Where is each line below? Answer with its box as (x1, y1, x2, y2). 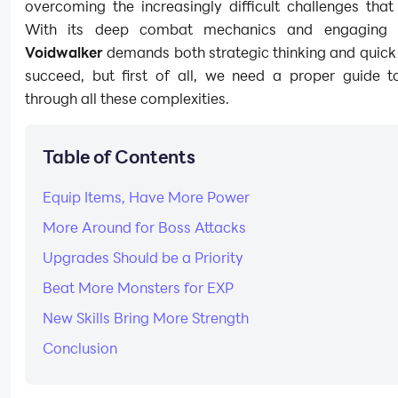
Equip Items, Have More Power (43, 187, 250, 206)
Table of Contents (43, 145, 195, 168)
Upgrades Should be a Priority (43, 248, 243, 267)
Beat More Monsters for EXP (43, 278, 234, 297)
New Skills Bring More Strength (43, 308, 249, 327)
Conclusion (43, 338, 117, 357)
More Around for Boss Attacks (43, 218, 246, 236)
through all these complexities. (25, 89, 229, 107)
